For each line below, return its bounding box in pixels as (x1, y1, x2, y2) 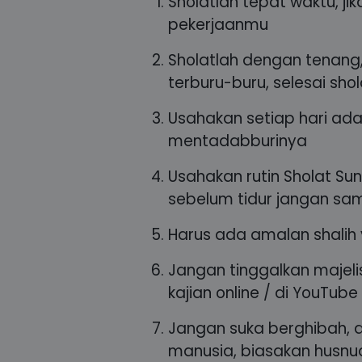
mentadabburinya (168, 130, 307, 153)
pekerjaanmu (168, 14, 268, 36)
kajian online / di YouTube (168, 282, 358, 305)
